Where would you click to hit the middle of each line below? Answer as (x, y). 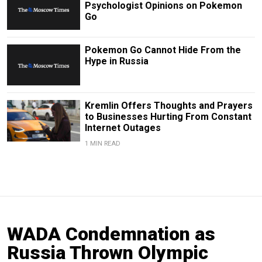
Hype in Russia (116, 61)
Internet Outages (123, 128)
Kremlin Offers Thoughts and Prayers (168, 106)
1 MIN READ (102, 144)
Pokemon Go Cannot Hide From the (163, 50)
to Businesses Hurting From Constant (168, 117)
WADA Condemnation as (111, 234)
